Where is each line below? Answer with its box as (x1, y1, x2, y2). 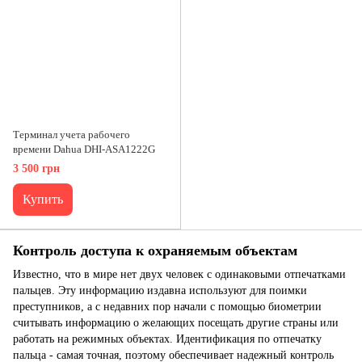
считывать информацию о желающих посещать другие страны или (13, 316, 339, 329)
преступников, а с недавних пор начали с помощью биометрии (13, 300, 322, 313)
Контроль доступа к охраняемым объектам (13, 242, 297, 259)
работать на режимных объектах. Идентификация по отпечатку (13, 332, 322, 345)
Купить (23, 192, 63, 207)
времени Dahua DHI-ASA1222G (13, 143, 155, 156)
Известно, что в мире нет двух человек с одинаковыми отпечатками (13, 267, 346, 280)
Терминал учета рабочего (13, 128, 130, 141)
